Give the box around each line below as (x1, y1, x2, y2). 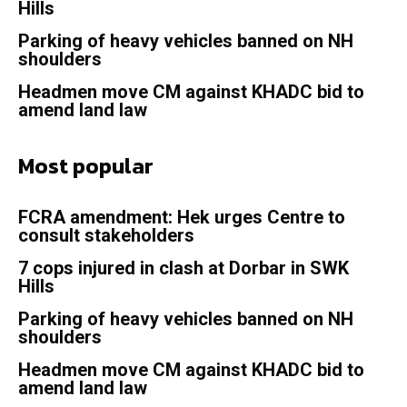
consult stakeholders (18, 224, 194, 247)
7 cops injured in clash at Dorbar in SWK (18, 257, 349, 280)
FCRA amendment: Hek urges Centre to (18, 206, 345, 229)
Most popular (18, 150, 154, 183)
